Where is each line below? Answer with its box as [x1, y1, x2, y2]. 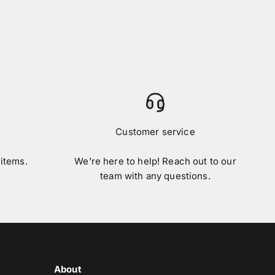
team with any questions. [100, 170, 211, 182]
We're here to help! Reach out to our [74, 155, 236, 167]
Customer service [115, 126, 195, 137]
